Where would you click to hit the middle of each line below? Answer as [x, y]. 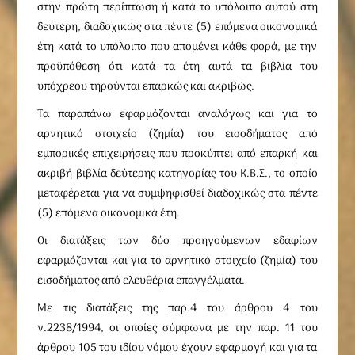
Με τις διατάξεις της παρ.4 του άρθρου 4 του [177, 309]
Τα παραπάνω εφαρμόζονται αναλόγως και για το [177, 115]
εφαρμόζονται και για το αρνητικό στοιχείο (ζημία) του [177, 261]
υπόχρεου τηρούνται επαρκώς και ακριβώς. [146, 87]
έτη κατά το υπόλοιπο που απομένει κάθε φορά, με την [177, 47]
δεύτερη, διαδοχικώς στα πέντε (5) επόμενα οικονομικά [177, 27]
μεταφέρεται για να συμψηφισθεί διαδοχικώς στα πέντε [177, 194]
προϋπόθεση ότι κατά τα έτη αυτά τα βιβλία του [177, 67]
